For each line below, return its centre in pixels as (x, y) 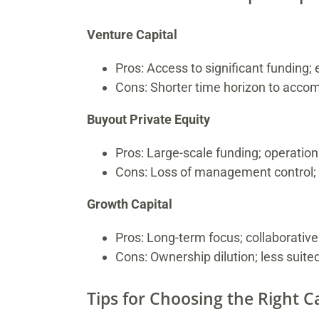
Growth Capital (129, 204)
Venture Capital (132, 35)
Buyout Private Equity (148, 120)
